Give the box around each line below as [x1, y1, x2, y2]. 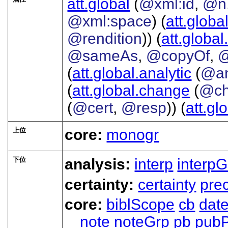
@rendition [67, 30, 142, 47]
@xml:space [67, 13, 152, 30]
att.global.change [72, 82, 190, 99]
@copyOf [146, 47, 210, 65]
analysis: [65, 156, 135, 173]
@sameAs [67, 47, 138, 65]
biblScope [106, 195, 175, 213]
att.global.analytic [72, 65, 192, 82]
